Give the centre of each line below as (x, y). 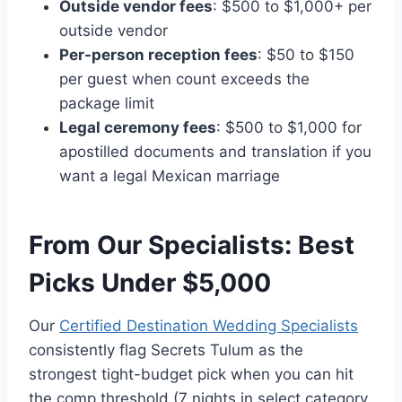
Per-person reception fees (158, 55)
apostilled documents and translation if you (215, 152)
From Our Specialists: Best (192, 245)
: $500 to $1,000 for (289, 128)
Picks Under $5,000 (150, 283)
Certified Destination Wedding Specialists (209, 326)
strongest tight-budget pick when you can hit (191, 375)
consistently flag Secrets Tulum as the (166, 350)
